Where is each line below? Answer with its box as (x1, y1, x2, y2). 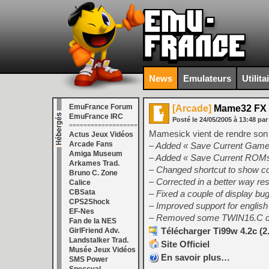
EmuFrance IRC (69, 112, 123, 121)
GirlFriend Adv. (69, 226, 119, 235)
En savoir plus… (161, 252, 230, 262)
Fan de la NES (69, 217, 116, 225)
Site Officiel (161, 239, 210, 249)
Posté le (172, 116, 199, 123)
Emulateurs (183, 73, 231, 83)
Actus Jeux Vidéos (69, 130, 133, 139)
